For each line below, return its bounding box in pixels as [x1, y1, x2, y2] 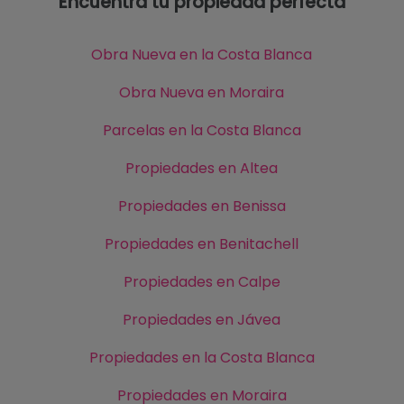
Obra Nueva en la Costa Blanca [91, 44, 313, 66]
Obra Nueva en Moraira [119, 82, 285, 104]
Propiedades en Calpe [123, 271, 280, 293]
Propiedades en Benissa [117, 196, 286, 217]
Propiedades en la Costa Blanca [88, 347, 315, 369]
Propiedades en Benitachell [105, 234, 299, 255]
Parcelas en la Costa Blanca [102, 120, 301, 142]
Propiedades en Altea [125, 158, 279, 179]
